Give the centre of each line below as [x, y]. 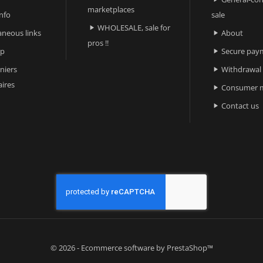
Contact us [240, 105]
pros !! [98, 43]
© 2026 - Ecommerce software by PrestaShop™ [131, 247]
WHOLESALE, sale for [134, 27]
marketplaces [111, 9]
